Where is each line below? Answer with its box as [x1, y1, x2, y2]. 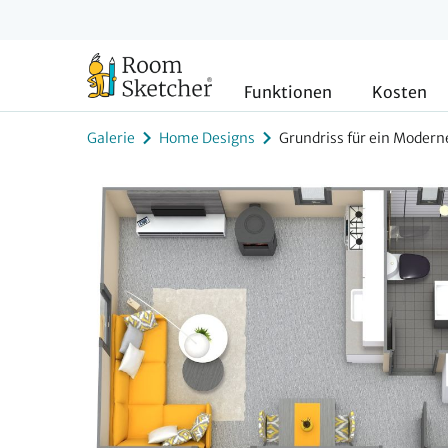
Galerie [87, 128, 135, 147]
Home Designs [159, 128, 255, 147]
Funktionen [244, 82, 332, 102]
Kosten [372, 82, 427, 102]
